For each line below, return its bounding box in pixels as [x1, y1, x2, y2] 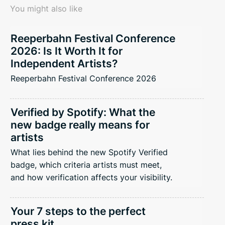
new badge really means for [11, 118, 150, 131]
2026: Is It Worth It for [11, 44, 123, 57]
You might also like [10, 3, 82, 14]
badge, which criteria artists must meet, [11, 159, 162, 170]
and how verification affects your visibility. [11, 172, 172, 182]
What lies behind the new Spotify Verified [11, 147, 168, 157]
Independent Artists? [11, 57, 118, 70]
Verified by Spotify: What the [11, 105, 155, 119]
